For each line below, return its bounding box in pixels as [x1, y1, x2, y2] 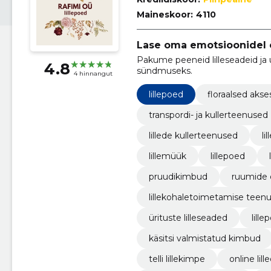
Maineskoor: [136, 9, 193, 20]
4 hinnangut [73, 70, 113, 78]
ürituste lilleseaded [148, 212, 227, 223]
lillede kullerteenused [148, 129, 238, 141]
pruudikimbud [148, 171, 207, 182]
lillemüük [148, 150, 186, 162]
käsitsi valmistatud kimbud [148, 232, 261, 244]
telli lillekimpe [148, 253, 205, 264]
